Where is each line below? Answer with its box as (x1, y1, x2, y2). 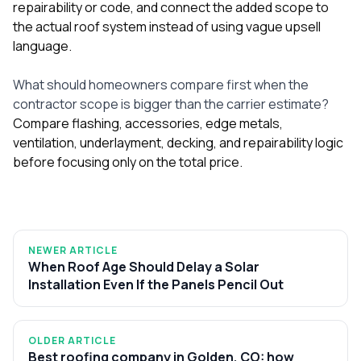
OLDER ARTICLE (28, 333, 116, 347)
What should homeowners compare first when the (13, 75, 309, 93)
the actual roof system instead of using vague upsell (13, 17, 321, 35)
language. (13, 36, 72, 55)
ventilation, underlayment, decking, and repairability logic (13, 133, 343, 151)
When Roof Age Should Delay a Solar (28, 257, 259, 276)
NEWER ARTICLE (28, 243, 118, 257)
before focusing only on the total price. (13, 152, 243, 171)
